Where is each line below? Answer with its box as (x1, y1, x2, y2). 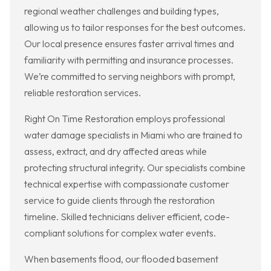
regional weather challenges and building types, (24, 5, 219, 18)
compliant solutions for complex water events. (24, 227, 216, 240)
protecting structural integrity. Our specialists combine (24, 162, 246, 174)
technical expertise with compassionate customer (24, 178, 229, 191)
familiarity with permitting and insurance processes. (24, 54, 233, 67)
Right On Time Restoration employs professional (24, 113, 225, 125)
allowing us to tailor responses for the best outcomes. (24, 21, 246, 34)
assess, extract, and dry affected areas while (24, 145, 207, 158)
